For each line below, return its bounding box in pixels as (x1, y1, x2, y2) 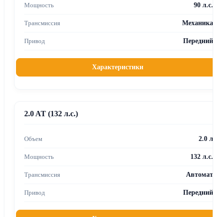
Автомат (186, 170, 213, 178)
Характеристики (92, 63, 143, 71)
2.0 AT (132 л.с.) (24, 109, 78, 118)
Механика (182, 19, 213, 27)
